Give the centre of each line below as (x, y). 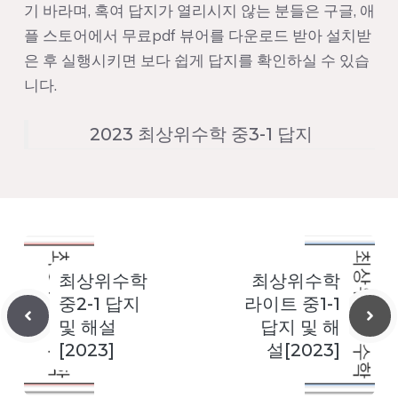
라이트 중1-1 (292, 304)
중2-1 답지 (99, 304)
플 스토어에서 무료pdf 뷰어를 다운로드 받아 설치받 (197, 35)
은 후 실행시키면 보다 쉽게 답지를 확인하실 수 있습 (196, 60)
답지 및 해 (300, 327)
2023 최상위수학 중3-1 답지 (201, 135)
